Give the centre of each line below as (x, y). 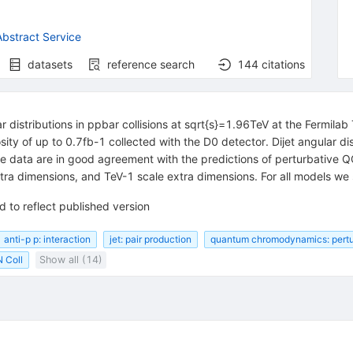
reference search (151, 64)
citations (284, 64)
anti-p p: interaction (47, 239)
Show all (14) (71, 260)
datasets (50, 64)
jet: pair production (150, 239)
